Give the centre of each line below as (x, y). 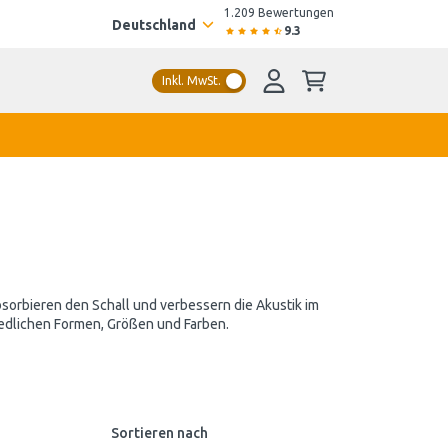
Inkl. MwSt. (191, 80)
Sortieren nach (159, 433)
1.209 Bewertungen (279, 12)
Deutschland (154, 25)
